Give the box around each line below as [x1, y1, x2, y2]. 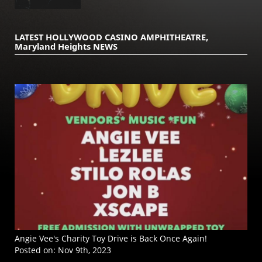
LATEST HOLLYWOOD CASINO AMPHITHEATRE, [15, 30, 208, 43]
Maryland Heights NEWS [15, 40, 118, 52]
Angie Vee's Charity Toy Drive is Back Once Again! [15, 232, 207, 244]
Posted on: [15, 244, 58, 256]
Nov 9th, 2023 [58, 244, 111, 256]
